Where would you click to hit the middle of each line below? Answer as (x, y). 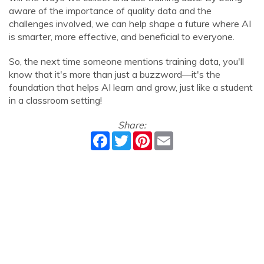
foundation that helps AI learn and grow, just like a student (131, 87)
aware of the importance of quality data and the (110, 11)
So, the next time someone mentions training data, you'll (126, 61)
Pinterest (171, 136)
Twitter (146, 136)
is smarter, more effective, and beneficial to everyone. (122, 37)
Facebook (130, 136)
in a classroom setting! (55, 100)
